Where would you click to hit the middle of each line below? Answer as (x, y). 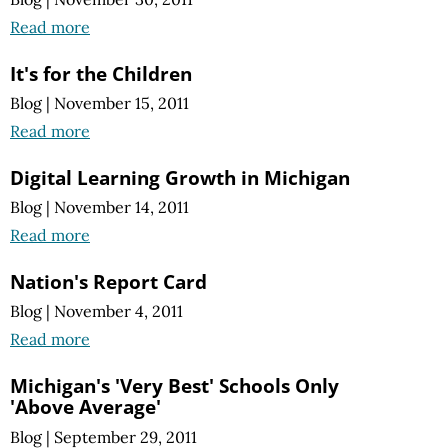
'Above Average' (85, 407)
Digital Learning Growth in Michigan (180, 177)
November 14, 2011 (121, 207)
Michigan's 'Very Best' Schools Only (174, 386)
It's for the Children (101, 73)
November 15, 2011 (121, 103)
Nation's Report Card (108, 282)
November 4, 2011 (118, 311)
